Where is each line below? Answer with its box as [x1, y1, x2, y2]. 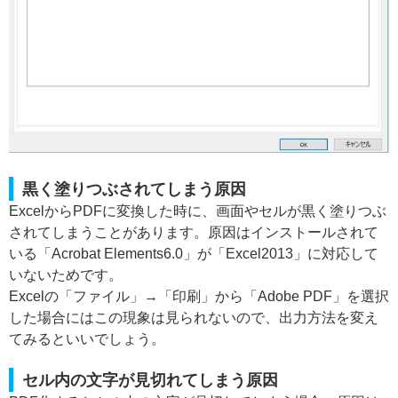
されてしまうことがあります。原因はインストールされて [9, 224, 378, 240]
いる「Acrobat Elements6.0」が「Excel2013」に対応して [9, 245, 378, 261]
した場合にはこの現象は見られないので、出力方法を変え [9, 309, 378, 325]
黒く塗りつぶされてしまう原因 [22, 179, 246, 198]
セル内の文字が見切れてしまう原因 [22, 370, 278, 389]
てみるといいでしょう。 [9, 330, 165, 346]
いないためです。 [9, 267, 123, 283]
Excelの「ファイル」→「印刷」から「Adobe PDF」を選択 [9, 288, 389, 304]
